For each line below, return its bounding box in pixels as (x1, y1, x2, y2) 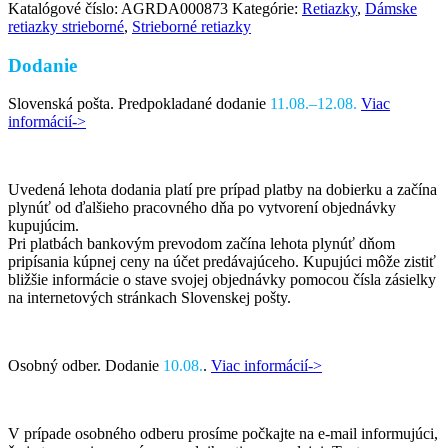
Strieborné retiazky (132, 17, 251, 35)
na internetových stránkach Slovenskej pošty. (8, 289, 291, 307)
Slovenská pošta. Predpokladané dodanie (8, 95, 270, 113)
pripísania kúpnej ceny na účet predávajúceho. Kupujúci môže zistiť (8, 253, 436, 271)
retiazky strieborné (8, 17, 124, 35)
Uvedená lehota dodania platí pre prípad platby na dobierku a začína (8, 181, 437, 199)
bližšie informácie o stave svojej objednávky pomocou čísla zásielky (8, 271, 436, 289)
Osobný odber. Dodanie (8, 357, 163, 375)
